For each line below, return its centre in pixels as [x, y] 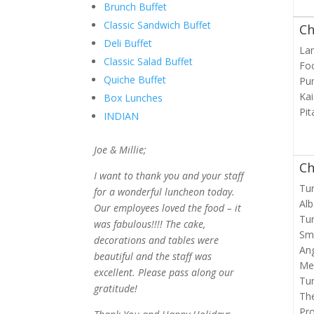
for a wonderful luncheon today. [165, 191]
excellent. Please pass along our [164, 272]
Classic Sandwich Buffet [158, 25]
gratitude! [116, 288]
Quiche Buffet [135, 79]
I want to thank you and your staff [169, 175]
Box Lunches [134, 97]
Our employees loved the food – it [168, 207]
